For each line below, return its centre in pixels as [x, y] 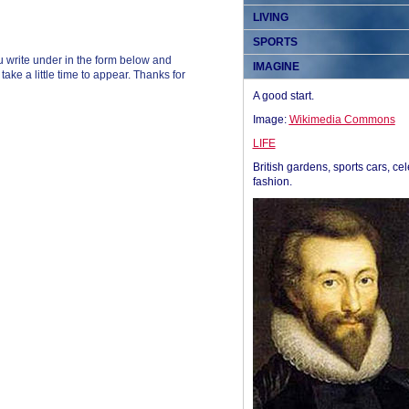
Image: [271, 120]
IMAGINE [276, 67]
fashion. [272, 182]
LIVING [270, 17]
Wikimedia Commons [342, 120]
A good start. [283, 96]
